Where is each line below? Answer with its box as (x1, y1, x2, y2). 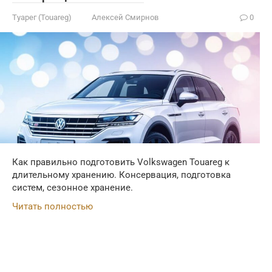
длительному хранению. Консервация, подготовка (12, 169, 231, 181)
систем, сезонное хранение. (12, 182, 133, 194)
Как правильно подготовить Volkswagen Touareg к (12, 157, 229, 168)
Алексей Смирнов (92, 13, 158, 22)
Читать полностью (12, 201, 93, 212)
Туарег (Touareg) (12, 13, 72, 22)
